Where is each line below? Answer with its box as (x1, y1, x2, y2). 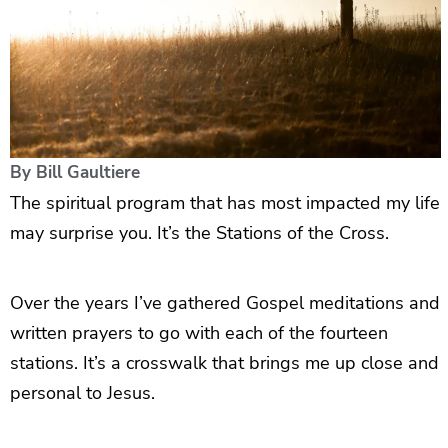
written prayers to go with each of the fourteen (10, 320, 388, 345)
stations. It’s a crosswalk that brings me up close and (10, 350, 439, 375)
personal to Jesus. (10, 380, 155, 405)
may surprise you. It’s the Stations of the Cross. (10, 220, 389, 245)
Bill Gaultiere (36, 160, 140, 184)
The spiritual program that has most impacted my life (10, 190, 440, 215)
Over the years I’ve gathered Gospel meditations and (10, 290, 440, 315)
